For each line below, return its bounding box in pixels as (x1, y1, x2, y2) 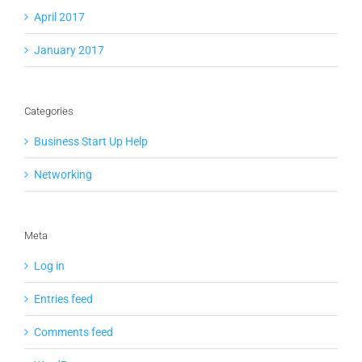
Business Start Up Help (34, 134, 148, 148)
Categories (24, 104, 74, 117)
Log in (34, 259, 65, 273)
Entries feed (34, 293, 93, 306)
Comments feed (34, 326, 113, 339)
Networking (34, 167, 92, 181)
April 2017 (34, 10, 85, 23)
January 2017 (34, 43, 104, 57)
